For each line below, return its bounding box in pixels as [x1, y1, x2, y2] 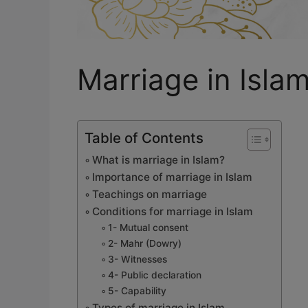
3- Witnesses [107, 254, 167, 265]
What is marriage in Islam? [92, 153, 225, 167]
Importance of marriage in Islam [92, 170, 253, 184]
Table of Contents [85, 129, 203, 147]
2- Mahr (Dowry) [107, 238, 181, 250]
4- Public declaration [107, 269, 201, 281]
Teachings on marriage [92, 188, 208, 201]
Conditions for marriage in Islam [92, 205, 254, 219]
